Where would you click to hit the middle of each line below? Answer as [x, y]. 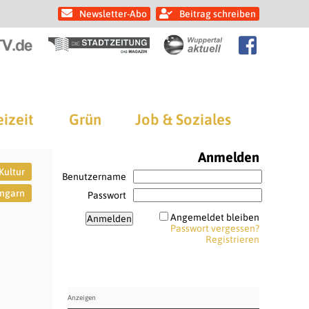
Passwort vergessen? [215, 228]
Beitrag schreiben [218, 14]
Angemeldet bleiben [215, 217]
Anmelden [228, 157]
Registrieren [232, 239]
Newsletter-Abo [113, 14]
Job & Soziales [183, 119]
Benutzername [94, 177]
